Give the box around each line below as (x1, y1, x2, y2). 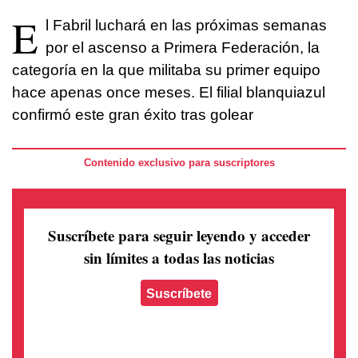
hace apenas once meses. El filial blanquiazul (12, 84, 325, 101)
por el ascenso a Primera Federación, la (46, 39, 320, 57)
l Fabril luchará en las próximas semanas (46, 17, 327, 34)
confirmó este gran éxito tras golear (12, 106, 253, 124)
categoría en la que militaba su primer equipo (12, 62, 320, 79)
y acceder (249, 224, 310, 246)
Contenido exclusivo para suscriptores (83, 157, 275, 169)
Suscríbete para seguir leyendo (48, 224, 249, 246)
